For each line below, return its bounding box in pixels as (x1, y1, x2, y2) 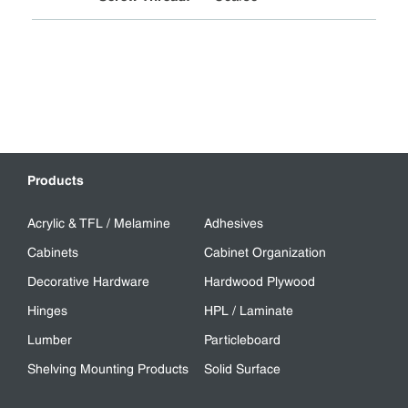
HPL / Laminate (204, 303, 293, 318)
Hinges (27, 303, 67, 318)
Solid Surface (204, 362, 280, 376)
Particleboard (204, 332, 280, 347)
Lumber (27, 332, 72, 347)
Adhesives (204, 216, 263, 230)
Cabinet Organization (204, 245, 326, 260)
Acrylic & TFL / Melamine (27, 216, 170, 230)
